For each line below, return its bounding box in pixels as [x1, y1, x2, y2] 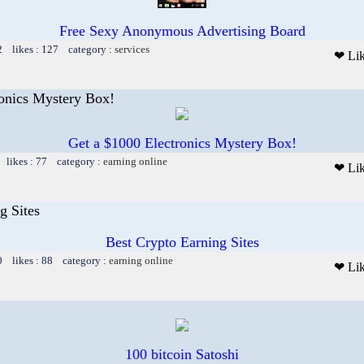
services [115, 42, 149, 55]
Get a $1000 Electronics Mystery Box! [67, 134, 297, 151]
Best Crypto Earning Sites [105, 233, 259, 250]
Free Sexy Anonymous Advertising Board [58, 22, 305, 39]
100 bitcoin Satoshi [125, 345, 239, 362]
